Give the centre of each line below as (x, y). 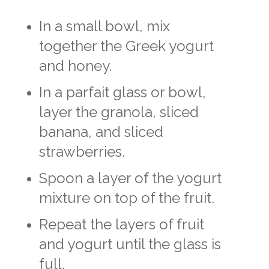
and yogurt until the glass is (130, 244)
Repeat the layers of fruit (122, 224)
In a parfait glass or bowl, (122, 92)
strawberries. (82, 151)
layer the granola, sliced (119, 112)
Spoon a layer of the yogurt (130, 178)
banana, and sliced (101, 131)
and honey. (75, 65)
